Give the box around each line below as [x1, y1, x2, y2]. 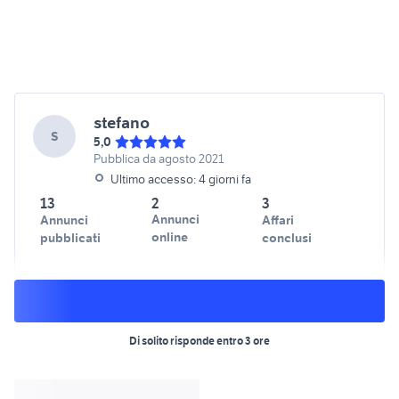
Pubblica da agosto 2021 [94, 151, 224, 167]
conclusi [262, 230, 313, 247]
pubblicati [40, 230, 101, 247]
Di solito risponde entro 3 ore [129, 334, 270, 348]
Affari [262, 212, 295, 229]
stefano [94, 112, 150, 134]
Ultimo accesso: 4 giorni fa [110, 171, 251, 188]
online [151, 229, 188, 246]
